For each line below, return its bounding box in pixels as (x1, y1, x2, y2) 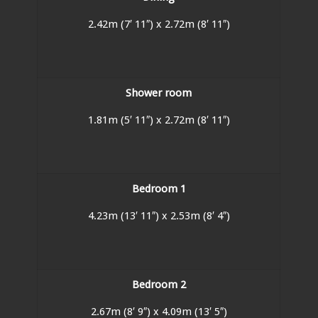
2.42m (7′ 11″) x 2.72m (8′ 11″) (87, 17, 230, 31)
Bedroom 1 (131, 182, 186, 195)
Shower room (126, 86, 192, 99)
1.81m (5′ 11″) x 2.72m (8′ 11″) (87, 113, 230, 126)
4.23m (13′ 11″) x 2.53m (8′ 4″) (87, 209, 230, 222)
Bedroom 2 (131, 278, 186, 291)
